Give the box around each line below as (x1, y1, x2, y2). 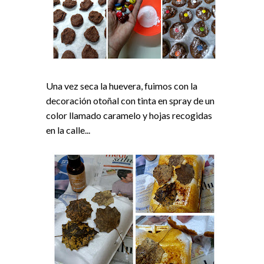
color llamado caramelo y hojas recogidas (46, 109, 212, 121)
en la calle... (46, 124, 90, 136)
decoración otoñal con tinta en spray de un (46, 94, 214, 106)
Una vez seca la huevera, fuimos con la (46, 80, 197, 91)
